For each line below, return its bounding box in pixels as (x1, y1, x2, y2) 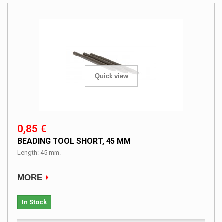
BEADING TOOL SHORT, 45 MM (17, 136, 131, 146)
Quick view (94, 72, 128, 80)
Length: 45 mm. (17, 148, 61, 156)
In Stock (22, 198, 47, 206)
